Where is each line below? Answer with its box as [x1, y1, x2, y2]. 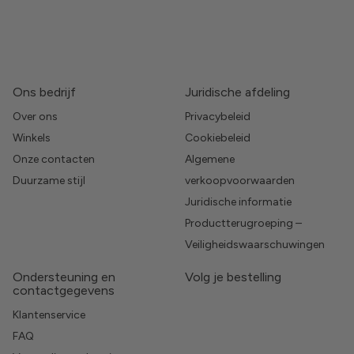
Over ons [13, 110, 58, 124]
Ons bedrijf [13, 85, 76, 100]
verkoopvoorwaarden [185, 174, 295, 188]
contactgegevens [13, 283, 115, 299]
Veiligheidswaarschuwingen [185, 238, 325, 252]
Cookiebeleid [185, 131, 250, 145]
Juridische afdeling [185, 85, 290, 100]
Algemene [185, 153, 235, 167]
